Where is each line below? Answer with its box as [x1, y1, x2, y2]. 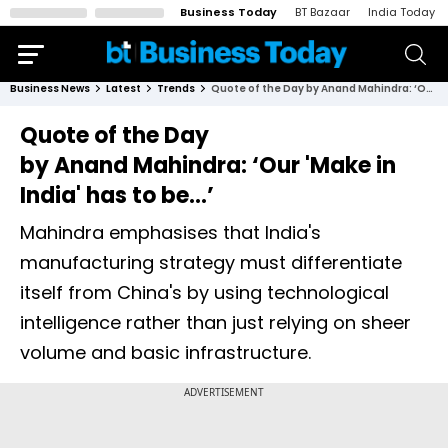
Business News [10, 81, 90, 96]
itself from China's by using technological [20, 280, 389, 305]
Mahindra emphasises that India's [20, 220, 321, 245]
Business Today [180, 4, 277, 20]
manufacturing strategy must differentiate [20, 250, 402, 275]
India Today [368, 4, 435, 20]
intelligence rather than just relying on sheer [20, 310, 411, 335]
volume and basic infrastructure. [20, 340, 311, 365]
